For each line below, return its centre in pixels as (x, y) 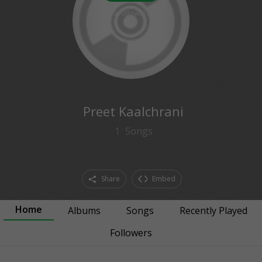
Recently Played (213, 211)
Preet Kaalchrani (133, 111)
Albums (84, 211)
